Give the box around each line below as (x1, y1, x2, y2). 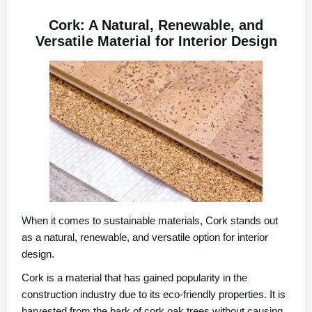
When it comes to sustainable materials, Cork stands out (22, 214, 278, 227)
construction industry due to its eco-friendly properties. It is (22, 288, 286, 301)
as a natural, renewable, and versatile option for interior (22, 231, 268, 244)
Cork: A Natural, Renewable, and (49, 17, 263, 33)
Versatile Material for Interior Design (35, 33, 277, 49)
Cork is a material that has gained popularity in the (22, 272, 247, 284)
